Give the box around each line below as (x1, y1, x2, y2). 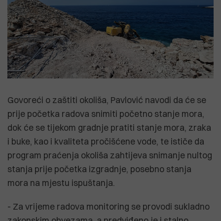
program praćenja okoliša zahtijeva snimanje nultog (7, 150, 212, 161)
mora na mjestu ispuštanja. (7, 178, 115, 188)
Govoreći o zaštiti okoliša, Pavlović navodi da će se (7, 95, 206, 106)
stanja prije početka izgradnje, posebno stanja (7, 164, 191, 175)
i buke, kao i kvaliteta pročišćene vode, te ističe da (7, 136, 204, 147)
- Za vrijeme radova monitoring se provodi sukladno (7, 201, 210, 212)
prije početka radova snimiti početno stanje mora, (7, 109, 204, 119)
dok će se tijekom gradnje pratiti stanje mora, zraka (7, 122, 211, 133)
